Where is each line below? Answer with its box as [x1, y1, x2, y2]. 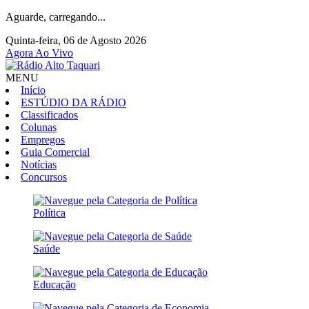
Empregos [21, 134, 65, 146]
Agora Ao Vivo [6, 47, 73, 59]
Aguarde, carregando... [6, 11, 106, 23]
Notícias [21, 159, 57, 170]
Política [33, 207, 66, 219]
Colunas [21, 121, 57, 133]
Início [21, 84, 46, 96]
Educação [33, 279, 76, 290]
